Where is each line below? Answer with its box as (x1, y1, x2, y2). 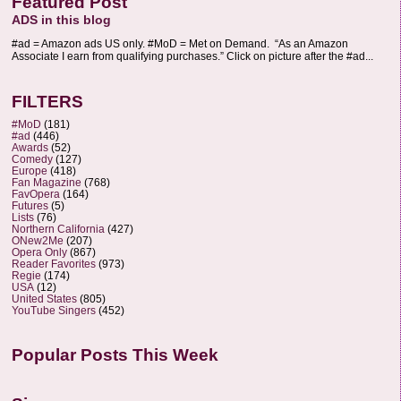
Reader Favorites (12, 257, 96, 269)
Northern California (12, 222, 105, 235)
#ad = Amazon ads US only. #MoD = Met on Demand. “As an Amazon (12, 38, 348, 51)
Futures (12, 199, 48, 211)
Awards (12, 141, 48, 153)
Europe (12, 164, 47, 176)
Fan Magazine (12, 175, 81, 188)
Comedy (12, 152, 53, 165)
